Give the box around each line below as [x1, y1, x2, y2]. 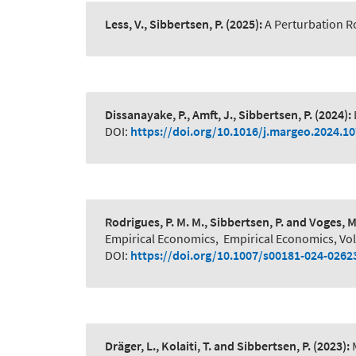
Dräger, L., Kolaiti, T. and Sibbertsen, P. [105, 338, 311, 354]
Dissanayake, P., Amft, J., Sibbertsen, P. [105, 106, 312, 123]
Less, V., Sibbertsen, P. [105, 16, 223, 33]
